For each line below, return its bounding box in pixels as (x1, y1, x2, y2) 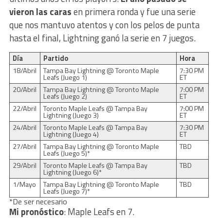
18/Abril (12, 65, 36, 76)
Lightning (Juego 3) (43, 109, 99, 121)
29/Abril (12, 160, 36, 171)
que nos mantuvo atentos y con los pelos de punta (9, 18, 200, 32)
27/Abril (12, 141, 36, 152)
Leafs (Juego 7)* (43, 185, 90, 197)
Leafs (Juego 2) (43, 91, 87, 102)
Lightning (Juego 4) (43, 128, 99, 140)
